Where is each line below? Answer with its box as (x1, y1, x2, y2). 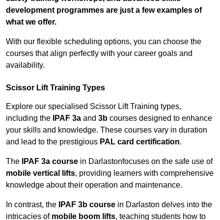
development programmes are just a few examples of (6, 6, 202, 15)
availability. (6, 61, 45, 70)
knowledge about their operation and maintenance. (6, 181, 182, 190)
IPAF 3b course (58, 200, 115, 209)
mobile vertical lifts (6, 169, 75, 178)
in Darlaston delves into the (115, 200, 212, 209)
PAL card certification (100, 137, 180, 146)
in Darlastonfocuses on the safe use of (78, 157, 213, 166)
